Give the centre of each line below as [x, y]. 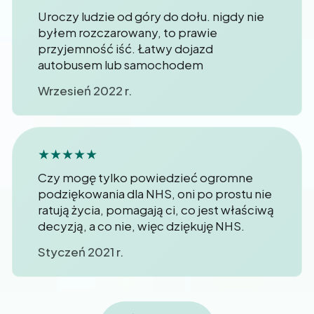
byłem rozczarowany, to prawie [128, 32]
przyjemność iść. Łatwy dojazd [125, 48]
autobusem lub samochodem [121, 64]
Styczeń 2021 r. [81, 251]
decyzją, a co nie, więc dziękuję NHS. [141, 225]
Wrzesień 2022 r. [85, 90]
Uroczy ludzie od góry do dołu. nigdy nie [151, 16]
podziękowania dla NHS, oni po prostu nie [155, 193]
